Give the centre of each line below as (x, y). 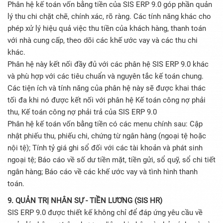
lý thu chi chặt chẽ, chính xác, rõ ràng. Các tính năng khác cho (109, 17)
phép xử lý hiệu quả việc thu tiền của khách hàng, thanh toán (107, 29)
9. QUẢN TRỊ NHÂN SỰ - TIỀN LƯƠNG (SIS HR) (85, 201)
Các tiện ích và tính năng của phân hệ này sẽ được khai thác (107, 88)
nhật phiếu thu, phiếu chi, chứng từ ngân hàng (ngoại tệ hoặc (107, 136)
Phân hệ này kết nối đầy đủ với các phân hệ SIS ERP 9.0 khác (108, 64)
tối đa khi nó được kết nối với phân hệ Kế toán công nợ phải (107, 100)
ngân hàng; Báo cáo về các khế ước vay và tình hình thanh (103, 172)
